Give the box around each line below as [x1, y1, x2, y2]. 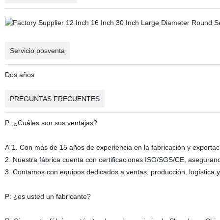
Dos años [4, 71, 34, 79]
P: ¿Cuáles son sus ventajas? [4, 119, 97, 127]
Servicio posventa [9, 47, 65, 55]
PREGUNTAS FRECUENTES [9, 95, 100, 103]
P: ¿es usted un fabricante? [4, 192, 91, 200]
